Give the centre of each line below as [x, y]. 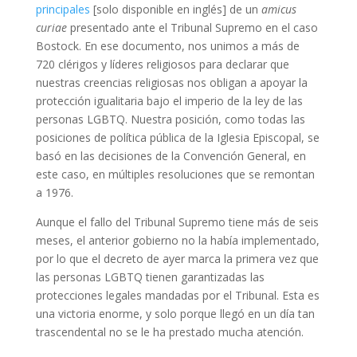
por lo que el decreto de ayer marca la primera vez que [177, 259]
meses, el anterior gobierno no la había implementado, [177, 241]
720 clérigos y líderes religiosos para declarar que [162, 65]
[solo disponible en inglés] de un [175, 10]
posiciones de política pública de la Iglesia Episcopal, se [177, 138]
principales [63, 10]
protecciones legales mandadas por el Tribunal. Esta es [177, 296]
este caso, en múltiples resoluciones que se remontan [175, 175]
